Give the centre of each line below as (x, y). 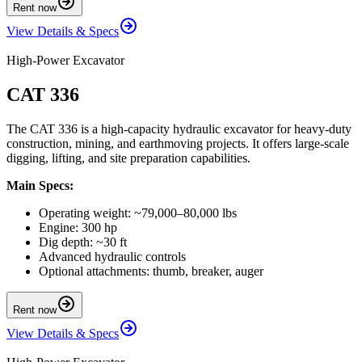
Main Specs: (40, 186)
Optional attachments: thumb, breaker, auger (151, 271)
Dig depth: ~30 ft (83, 242)
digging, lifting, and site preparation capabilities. (128, 158)
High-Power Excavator (65, 61)
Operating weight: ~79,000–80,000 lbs (138, 213)
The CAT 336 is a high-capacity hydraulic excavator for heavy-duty (179, 129)
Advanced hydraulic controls (112, 257)
